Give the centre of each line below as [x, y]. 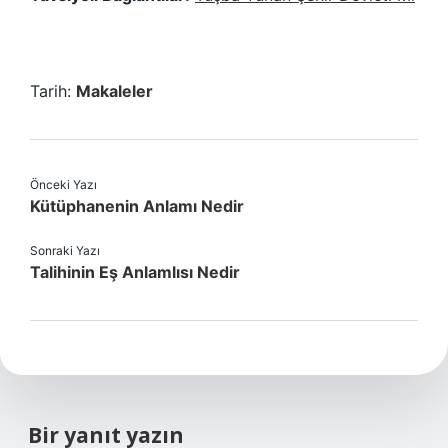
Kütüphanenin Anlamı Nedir [137, 206]
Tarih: [53, 91]
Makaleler [114, 91]
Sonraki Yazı [65, 250]
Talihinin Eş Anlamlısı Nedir [135, 272]
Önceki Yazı [63, 184]
